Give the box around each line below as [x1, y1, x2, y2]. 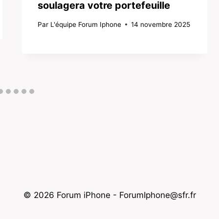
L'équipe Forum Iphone [50, 20, 121, 28]
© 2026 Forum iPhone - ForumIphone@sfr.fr [23, 190, 196, 200]
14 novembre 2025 [131, 20, 190, 28]
